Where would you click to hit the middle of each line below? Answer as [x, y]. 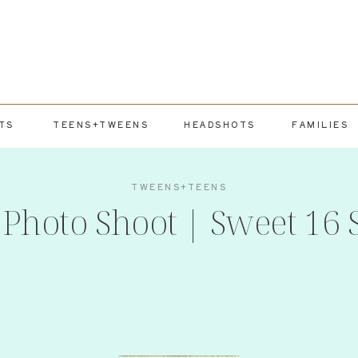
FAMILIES [320, 124]
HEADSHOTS [220, 124]
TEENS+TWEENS [101, 124]
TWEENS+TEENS [179, 187]
